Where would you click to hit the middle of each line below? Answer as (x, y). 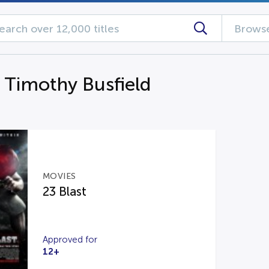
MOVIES (59, 176)
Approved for (70, 240)
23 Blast (64, 192)
